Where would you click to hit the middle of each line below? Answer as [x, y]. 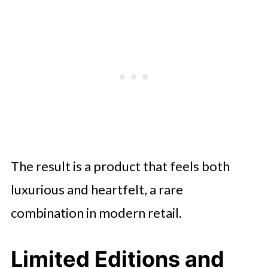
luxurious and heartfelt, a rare [97, 189]
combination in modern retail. [96, 212]
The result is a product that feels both [120, 166]
